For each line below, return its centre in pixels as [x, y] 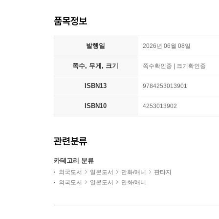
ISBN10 [95, 106]
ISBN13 [95, 86]
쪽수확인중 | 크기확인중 [174, 66]
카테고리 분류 [74, 161]
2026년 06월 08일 [167, 46]
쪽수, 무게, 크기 [95, 66]
